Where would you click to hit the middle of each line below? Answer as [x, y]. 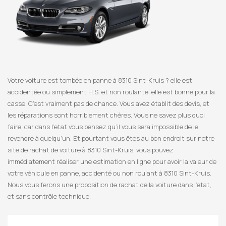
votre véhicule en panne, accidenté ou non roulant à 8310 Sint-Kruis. [109, 173]
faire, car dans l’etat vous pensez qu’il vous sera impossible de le [103, 127]
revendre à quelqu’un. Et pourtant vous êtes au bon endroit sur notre [111, 138]
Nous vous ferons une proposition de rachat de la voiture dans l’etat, [109, 185]
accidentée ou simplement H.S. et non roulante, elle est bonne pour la [111, 92]
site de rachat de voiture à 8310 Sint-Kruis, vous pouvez [91, 150]
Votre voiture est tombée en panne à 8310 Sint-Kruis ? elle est [100, 80]
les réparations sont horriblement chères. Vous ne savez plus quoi [106, 115]
